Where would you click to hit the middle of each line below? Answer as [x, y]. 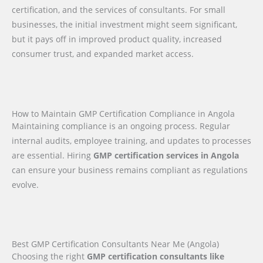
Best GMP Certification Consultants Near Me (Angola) [115, 244]
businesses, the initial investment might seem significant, [124, 24]
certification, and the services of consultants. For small [119, 9]
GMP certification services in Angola [166, 155]
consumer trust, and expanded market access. [103, 53]
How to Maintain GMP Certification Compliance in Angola [123, 113]
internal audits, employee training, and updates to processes [131, 140]
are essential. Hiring [53, 155]
